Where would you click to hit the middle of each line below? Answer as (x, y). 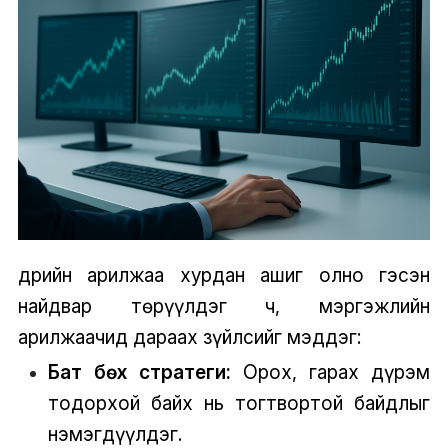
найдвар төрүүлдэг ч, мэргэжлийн (224, 305)
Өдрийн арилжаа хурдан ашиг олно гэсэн (224, 274)
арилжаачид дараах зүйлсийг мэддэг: (189, 336)
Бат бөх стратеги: (139, 371)
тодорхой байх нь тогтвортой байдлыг (239, 402)
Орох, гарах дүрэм (330, 371)
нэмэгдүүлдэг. (114, 433)
